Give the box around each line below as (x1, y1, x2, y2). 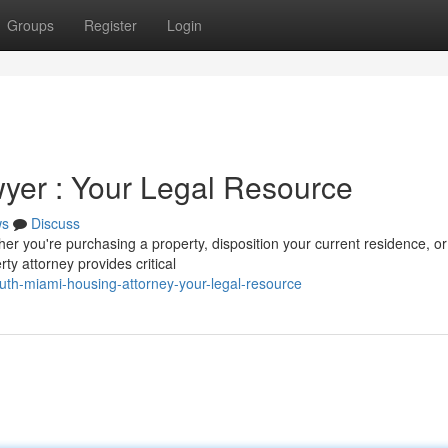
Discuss (31, 213, 80, 233)
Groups (7, 15, 54, 35)
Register (84, 15, 137, 35)
